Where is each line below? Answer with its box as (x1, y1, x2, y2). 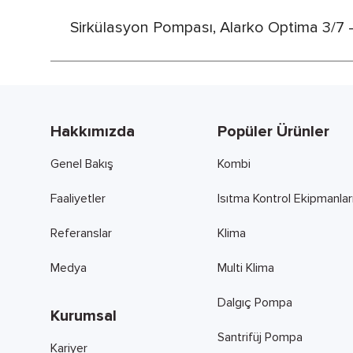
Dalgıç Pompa (217, 295, 292, 310)
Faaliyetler (50, 191, 106, 206)
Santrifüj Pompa (217, 329, 303, 345)
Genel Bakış (50, 156, 113, 172)
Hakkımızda (50, 122, 135, 141)
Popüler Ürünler (217, 122, 329, 141)
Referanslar (50, 225, 112, 241)
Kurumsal (50, 307, 117, 325)
